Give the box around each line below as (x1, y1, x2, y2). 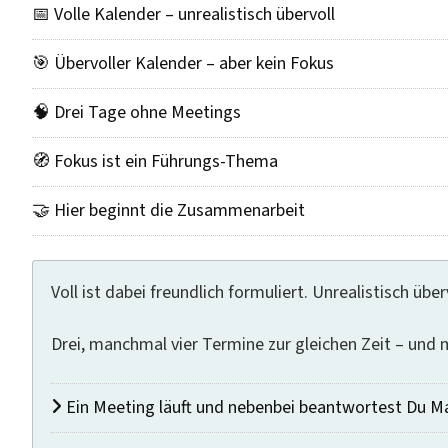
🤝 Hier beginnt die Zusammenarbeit (32, 198, 305, 223)
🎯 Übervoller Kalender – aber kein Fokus (32, 51, 334, 76)
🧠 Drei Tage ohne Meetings (32, 100, 241, 125)
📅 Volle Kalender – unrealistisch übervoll (32, 2, 335, 27)
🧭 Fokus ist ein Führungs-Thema (32, 149, 278, 174)
